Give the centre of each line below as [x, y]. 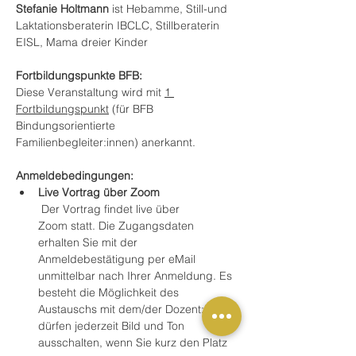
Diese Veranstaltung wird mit [90, 92]
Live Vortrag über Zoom [99, 192]
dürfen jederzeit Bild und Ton [113, 326]
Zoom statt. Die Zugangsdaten [118, 226]
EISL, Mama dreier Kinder [82, 42]
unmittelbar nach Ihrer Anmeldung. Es [137, 276]
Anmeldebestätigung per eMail [118, 259]
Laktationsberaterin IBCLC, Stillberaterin [119, 25]
